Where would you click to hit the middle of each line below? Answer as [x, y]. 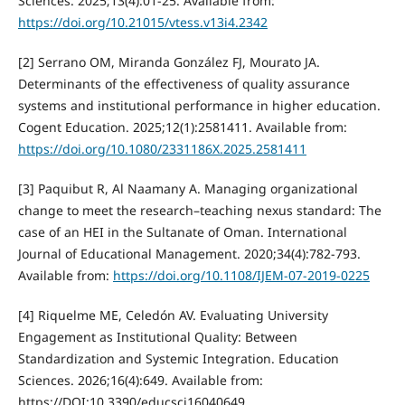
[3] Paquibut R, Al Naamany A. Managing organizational [188, 189]
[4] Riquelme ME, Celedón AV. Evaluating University [173, 316]
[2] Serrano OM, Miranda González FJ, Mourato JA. [169, 62]
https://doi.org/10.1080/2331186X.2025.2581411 [162, 149]
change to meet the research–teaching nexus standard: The [199, 211]
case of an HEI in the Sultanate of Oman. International [182, 232]
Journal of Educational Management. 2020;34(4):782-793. [189, 254]
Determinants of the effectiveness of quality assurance [184, 84]
